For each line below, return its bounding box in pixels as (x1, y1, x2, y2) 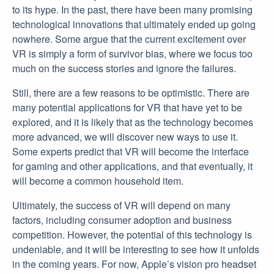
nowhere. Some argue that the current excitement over (12, 32, 246, 46)
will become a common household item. (12, 174, 183, 188)
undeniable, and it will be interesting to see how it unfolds (12, 242, 259, 256)
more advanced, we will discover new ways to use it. (12, 130, 238, 144)
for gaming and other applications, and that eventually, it (12, 159, 253, 173)
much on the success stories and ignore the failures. (12, 61, 236, 75)
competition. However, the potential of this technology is (12, 228, 252, 242)
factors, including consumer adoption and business (12, 213, 232, 227)
